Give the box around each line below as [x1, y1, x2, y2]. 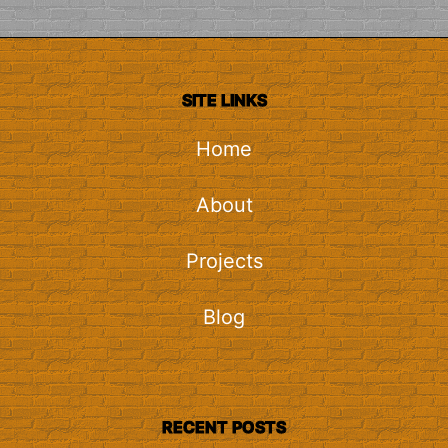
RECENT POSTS [162, 417, 286, 438]
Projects [185, 249, 263, 274]
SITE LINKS [181, 90, 267, 111]
